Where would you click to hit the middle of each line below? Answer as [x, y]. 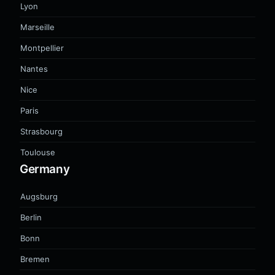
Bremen [35, 259]
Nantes [34, 69]
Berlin [31, 217]
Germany [45, 169]
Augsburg [39, 196]
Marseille [37, 27]
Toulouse [38, 152]
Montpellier [42, 48]
